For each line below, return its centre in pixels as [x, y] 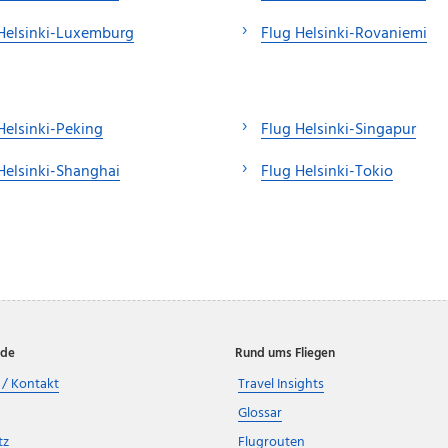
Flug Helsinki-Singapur [338, 130]
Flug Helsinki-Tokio [327, 172]
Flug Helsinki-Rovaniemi [344, 33]
